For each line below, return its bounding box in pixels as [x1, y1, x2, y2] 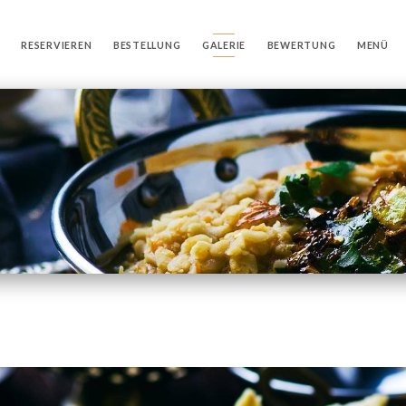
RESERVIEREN [21, 39, 92, 51]
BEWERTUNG [266, 39, 336, 51]
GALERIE [201, 39, 246, 51]
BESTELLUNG [112, 39, 181, 51]
